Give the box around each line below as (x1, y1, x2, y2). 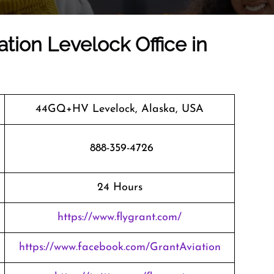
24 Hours (97, 182, 143, 193)
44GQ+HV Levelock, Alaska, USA (35, 103, 204, 115)
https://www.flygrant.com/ (57, 212, 182, 223)
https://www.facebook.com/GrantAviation (18, 242, 221, 253)
